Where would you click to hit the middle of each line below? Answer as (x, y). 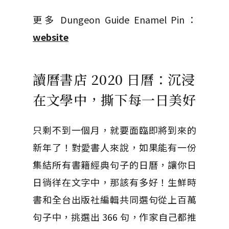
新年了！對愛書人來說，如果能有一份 (114, 147)
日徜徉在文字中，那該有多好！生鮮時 (114, 182)
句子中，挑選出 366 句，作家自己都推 (114, 216)
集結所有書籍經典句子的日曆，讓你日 (114, 164)
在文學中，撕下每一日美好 (114, 99)
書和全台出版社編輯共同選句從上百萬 (114, 199)
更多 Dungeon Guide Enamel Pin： (114, 19)
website (51, 37)
